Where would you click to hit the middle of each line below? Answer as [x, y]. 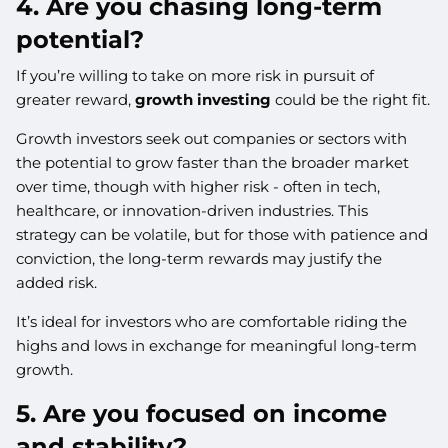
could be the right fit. [351, 99]
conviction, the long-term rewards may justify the [199, 258]
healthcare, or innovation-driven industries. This [192, 210]
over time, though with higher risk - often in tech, [198, 186]
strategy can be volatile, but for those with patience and [222, 234]
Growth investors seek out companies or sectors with [212, 138]
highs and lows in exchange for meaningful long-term [217, 345]
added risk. [57, 282]
